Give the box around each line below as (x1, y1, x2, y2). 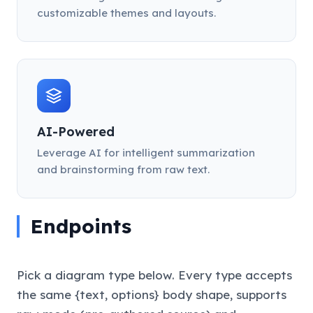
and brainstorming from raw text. (37, 163, 210, 177)
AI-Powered (37, 124, 115, 140)
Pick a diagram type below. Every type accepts (17, 267, 292, 282)
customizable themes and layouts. (37, 6, 216, 20)
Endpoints (31, 213, 131, 238)
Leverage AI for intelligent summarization (37, 146, 255, 160)
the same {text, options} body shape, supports (17, 286, 286, 302)
